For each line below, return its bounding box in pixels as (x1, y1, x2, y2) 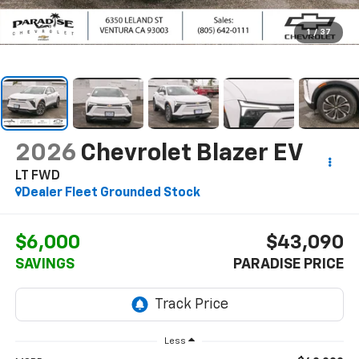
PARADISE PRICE (233, 257, 345, 272)
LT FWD (14, 169, 60, 183)
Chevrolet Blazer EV (79, 141, 302, 166)
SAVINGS (14, 257, 75, 272)
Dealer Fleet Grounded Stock (21, 186, 200, 200)
